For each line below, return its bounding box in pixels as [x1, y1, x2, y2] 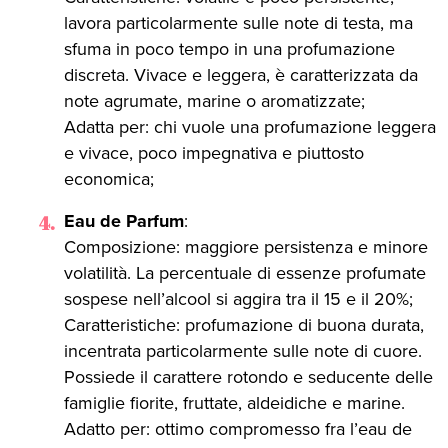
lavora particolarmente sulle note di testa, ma [64, 10, 413, 37]
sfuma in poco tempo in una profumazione [64, 36, 395, 63]
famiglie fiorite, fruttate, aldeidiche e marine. [64, 390, 405, 417]
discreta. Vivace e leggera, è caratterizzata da [64, 62, 418, 89]
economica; [64, 166, 154, 193]
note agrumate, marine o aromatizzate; [64, 88, 365, 115]
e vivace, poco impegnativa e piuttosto [64, 140, 364, 167]
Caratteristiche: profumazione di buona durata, [64, 312, 424, 339]
